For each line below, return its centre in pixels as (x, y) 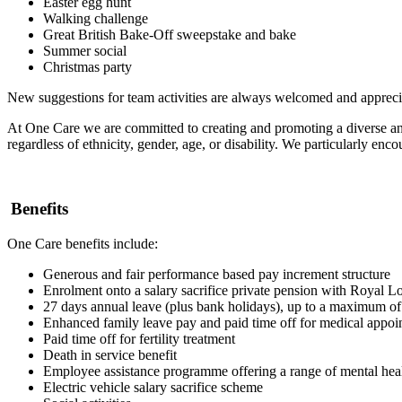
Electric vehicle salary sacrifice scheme (153, 388)
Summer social (87, 50)
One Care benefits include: (83, 244)
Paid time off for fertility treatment (139, 339)
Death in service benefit (110, 355)
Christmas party (89, 66)
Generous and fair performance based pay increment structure (217, 275)
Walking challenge (97, 18)
